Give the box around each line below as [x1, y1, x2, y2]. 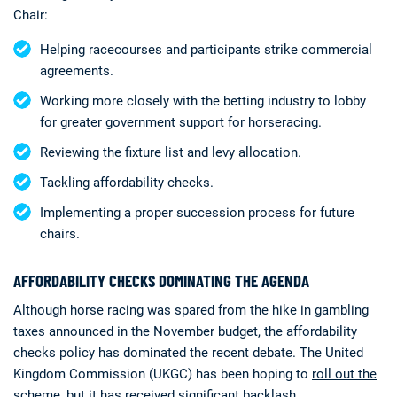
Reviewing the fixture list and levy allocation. [40, 144, 301, 160]
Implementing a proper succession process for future [40, 204, 354, 221]
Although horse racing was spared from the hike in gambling [13, 301, 369, 318]
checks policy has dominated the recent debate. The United [13, 344, 363, 361]
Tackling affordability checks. [40, 174, 214, 191]
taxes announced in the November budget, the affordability [13, 323, 357, 339]
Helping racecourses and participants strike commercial [40, 41, 372, 58]
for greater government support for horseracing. [40, 113, 322, 130]
